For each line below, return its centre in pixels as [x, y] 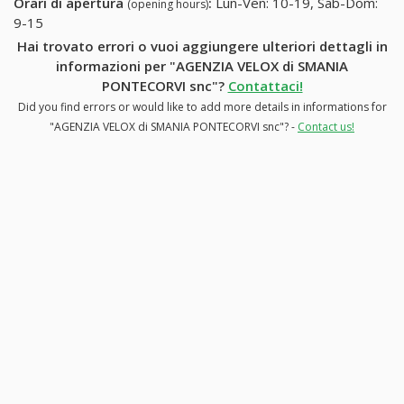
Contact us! [326, 126]
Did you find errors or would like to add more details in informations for [202, 106]
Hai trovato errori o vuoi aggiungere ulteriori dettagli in [202, 46]
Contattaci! [265, 85]
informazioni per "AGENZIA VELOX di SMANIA [202, 65]
